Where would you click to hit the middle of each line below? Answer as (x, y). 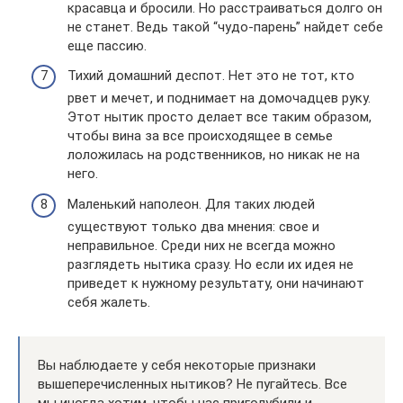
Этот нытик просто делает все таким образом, (219, 117)
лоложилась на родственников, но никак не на (214, 155)
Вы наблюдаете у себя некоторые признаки (177, 365)
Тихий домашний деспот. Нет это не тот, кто (211, 76)
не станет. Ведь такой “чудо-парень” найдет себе (225, 27)
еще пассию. (107, 45)
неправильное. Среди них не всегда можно (201, 245)
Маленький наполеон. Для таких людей (191, 204)
